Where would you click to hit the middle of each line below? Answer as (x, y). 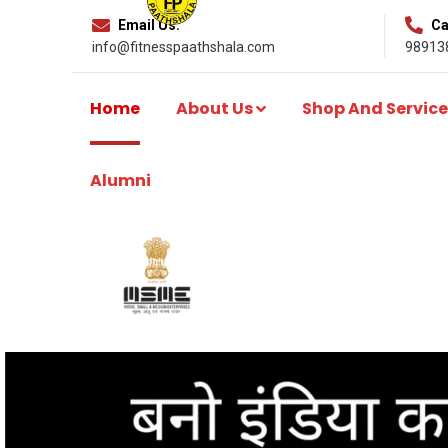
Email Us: (149, 25)
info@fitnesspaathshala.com (183, 47)
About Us (214, 108)
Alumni (120, 180)
